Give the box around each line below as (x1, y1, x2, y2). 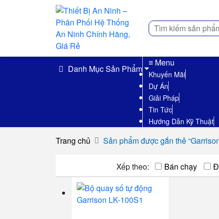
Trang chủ (56, 135, 90, 146)
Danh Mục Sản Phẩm (66, 63, 142, 74)
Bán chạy (164, 161, 197, 172)
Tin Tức (149, 105, 172, 114)
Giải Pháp (149, 93, 179, 103)
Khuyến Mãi (149, 69, 185, 79)
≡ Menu (149, 57, 175, 68)
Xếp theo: (116, 161, 149, 172)
